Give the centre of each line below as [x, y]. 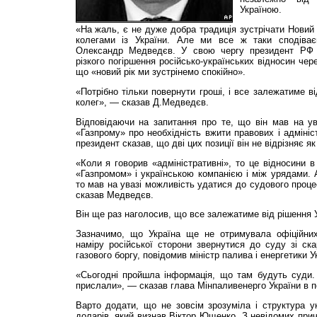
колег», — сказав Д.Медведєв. [142, 102]
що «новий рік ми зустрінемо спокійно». [160, 72]
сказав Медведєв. [114, 195]
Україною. [260, 10]
